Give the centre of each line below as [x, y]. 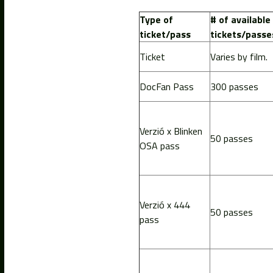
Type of [156, 19]
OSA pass [159, 145]
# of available [240, 19]
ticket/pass [165, 34]
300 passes [234, 86]
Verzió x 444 [165, 204]
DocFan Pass [166, 86]
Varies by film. [239, 56]
